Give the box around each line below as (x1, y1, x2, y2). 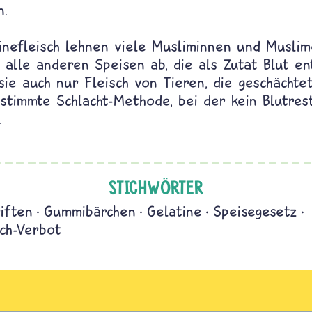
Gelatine (147, 202, 202, 220)
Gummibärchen (44, 202, 136, 220)
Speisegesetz (213, 202, 297, 220)
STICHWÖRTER (108, 176, 204, 198)
